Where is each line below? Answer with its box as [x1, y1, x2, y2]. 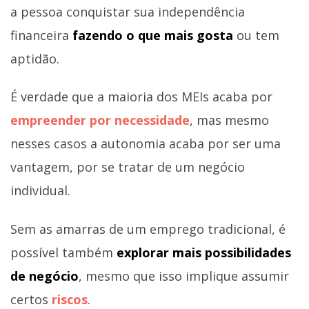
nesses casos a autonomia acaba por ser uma [10, 135, 281, 152]
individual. [10, 182, 70, 199]
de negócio [10, 267, 79, 284]
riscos [52, 290, 88, 308]
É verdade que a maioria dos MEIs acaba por [10, 88, 272, 106]
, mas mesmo [190, 112, 269, 129]
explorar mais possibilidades [117, 243, 291, 261]
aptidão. [10, 50, 59, 67]
